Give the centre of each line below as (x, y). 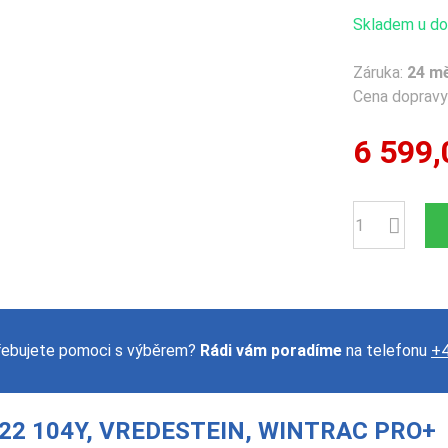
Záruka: (380, 73)
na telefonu (386, 351)
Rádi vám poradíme (271, 351)
